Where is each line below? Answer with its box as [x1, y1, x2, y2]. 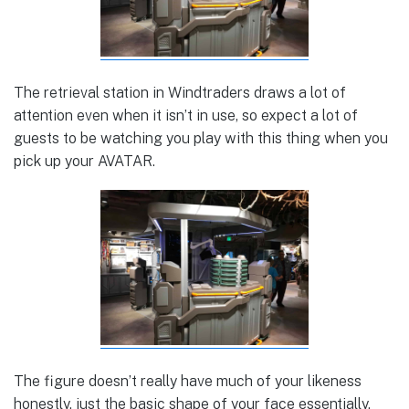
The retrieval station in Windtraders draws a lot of [14, 83, 346, 101]
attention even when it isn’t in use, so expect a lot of [14, 106, 358, 124]
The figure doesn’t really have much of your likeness [14, 372, 362, 390]
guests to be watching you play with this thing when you [14, 129, 388, 147]
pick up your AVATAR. [14, 152, 155, 170]
